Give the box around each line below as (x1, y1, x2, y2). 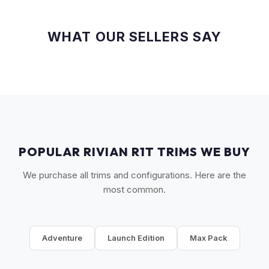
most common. (103, 183, 166, 195)
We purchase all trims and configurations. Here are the (23, 169, 246, 181)
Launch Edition (107, 232, 165, 243)
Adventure (41, 232, 82, 243)
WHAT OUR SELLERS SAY (47, 28, 222, 44)
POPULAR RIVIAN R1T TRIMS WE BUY (19, 144, 250, 159)
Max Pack (189, 232, 228, 243)
